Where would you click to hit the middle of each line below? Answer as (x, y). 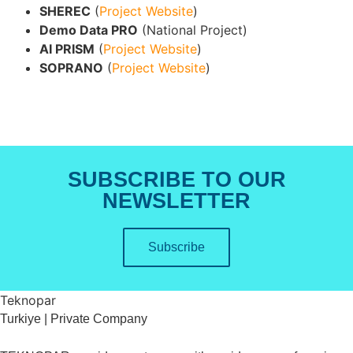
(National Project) (193, 30)
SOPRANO (71, 67)
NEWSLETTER (176, 201)
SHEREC (65, 11)
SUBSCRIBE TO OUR (176, 179)
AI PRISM (67, 48)
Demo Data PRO (89, 30)
